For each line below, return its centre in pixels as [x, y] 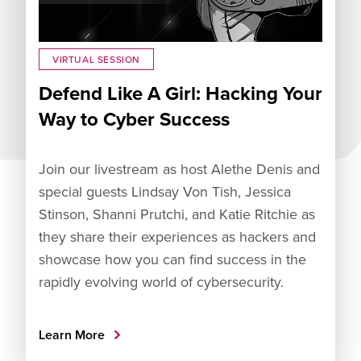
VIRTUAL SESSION [96, 59]
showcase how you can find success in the [172, 259]
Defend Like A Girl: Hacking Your [180, 93]
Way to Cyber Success [134, 118]
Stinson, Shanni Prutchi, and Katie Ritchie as [177, 214]
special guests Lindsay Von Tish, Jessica [165, 191]
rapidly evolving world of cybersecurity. [161, 281]
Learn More [73, 334]
